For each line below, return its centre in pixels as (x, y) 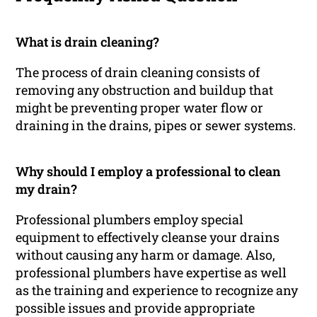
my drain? (47, 189)
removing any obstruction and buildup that (145, 90)
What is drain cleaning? (88, 42)
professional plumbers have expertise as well (151, 273)
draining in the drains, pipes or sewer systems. (156, 126)
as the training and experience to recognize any (157, 290)
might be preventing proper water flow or (140, 108)
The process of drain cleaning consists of (138, 73)
